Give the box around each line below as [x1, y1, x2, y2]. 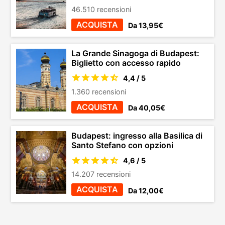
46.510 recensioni [71, 5, 132, 14]
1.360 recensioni [71, 87, 127, 96]
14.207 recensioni [71, 170, 131, 179]
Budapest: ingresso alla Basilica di [71, 131, 203, 141]
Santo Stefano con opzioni [71, 140, 174, 151]
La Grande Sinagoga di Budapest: [71, 48, 200, 59]
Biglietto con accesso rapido [71, 58, 181, 68]
